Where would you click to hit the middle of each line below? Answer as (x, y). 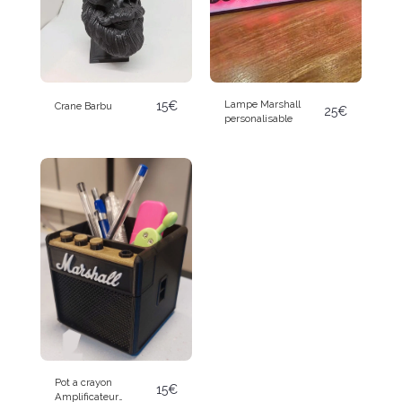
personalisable (258, 119)
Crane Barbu (83, 106)
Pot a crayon (83, 382)
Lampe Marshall (262, 105)
